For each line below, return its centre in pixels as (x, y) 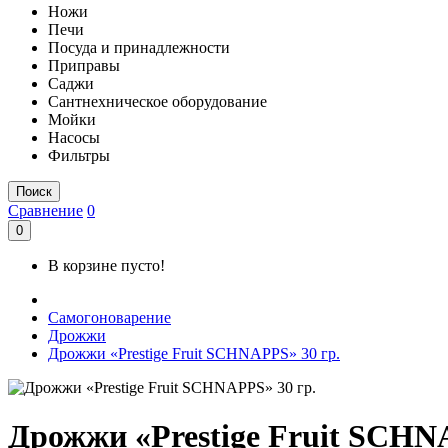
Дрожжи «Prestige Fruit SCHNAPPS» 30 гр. (194, 353)
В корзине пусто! (106, 265)
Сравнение (45, 210)
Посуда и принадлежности (139, 47)
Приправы (84, 65)
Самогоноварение (109, 317)
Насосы (74, 137)
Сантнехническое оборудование (157, 101)
